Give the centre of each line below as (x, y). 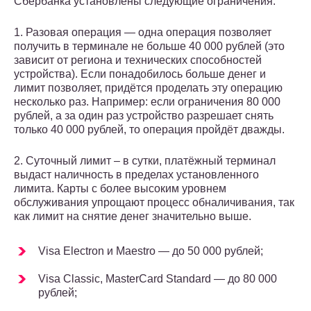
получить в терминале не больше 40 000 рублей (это (149, 47)
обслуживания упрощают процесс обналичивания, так (154, 203)
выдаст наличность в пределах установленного (136, 175)
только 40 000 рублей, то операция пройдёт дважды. (149, 130)
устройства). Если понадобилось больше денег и (140, 74)
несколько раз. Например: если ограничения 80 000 (147, 102)
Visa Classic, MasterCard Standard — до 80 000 (158, 279)
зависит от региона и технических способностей (138, 60)
